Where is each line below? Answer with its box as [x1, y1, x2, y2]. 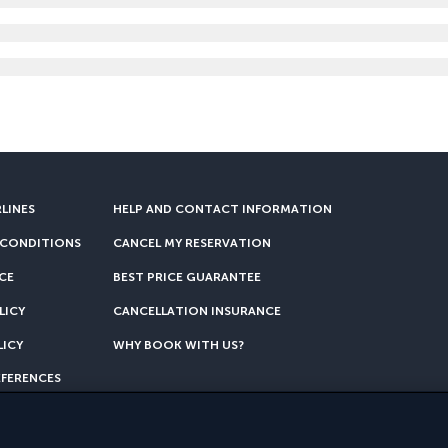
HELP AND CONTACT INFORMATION [113, 202, 332, 216]
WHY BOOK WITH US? [113, 338, 244, 352]
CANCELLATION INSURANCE [113, 304, 281, 318]
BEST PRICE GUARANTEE [113, 270, 261, 284]
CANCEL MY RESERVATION [113, 236, 271, 250]
